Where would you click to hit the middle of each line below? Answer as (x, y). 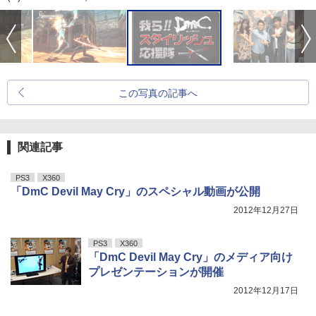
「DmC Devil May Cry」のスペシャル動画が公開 (135, 191)
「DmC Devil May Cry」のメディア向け (190, 257)
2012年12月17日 (266, 290)
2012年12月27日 (266, 210)
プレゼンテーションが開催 (156, 272)
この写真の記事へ (158, 93)
